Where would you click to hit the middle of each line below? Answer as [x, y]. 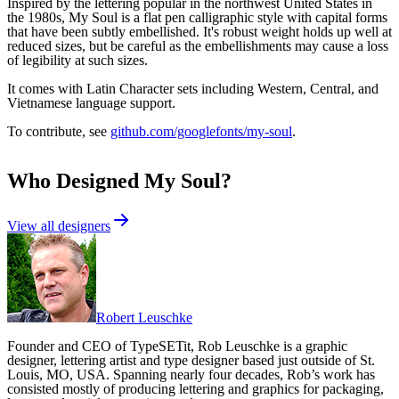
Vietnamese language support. [91, 102]
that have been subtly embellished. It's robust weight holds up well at [199, 31]
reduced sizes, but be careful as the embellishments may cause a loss [198, 45]
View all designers [59, 226]
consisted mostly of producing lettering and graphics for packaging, [195, 389]
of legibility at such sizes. [77, 60]
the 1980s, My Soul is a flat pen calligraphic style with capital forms [197, 17]
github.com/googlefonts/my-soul [201, 131]
